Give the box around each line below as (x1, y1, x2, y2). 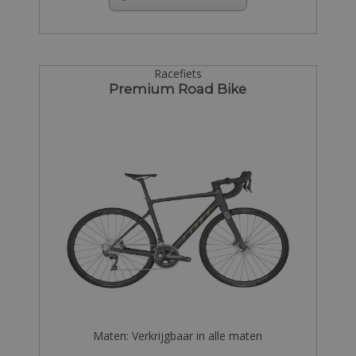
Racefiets (153, 65, 202, 81)
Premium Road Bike (109, 80, 247, 97)
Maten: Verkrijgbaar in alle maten (93, 328, 263, 344)
